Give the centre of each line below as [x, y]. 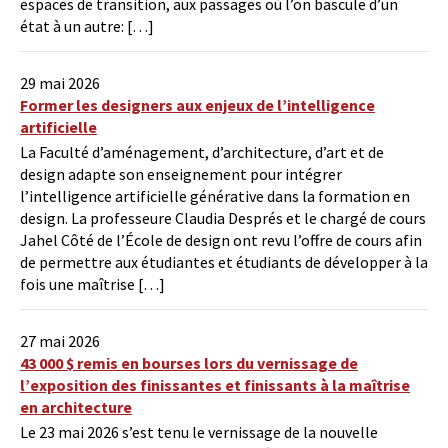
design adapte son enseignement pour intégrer [181, 174]
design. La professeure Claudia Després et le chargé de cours [223, 218]
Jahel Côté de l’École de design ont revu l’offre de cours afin [221, 240]
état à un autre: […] [87, 26]
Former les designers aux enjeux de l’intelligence [197, 105]
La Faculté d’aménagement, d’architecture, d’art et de [202, 152]
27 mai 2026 [60, 341]
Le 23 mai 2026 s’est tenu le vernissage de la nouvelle [199, 432]
